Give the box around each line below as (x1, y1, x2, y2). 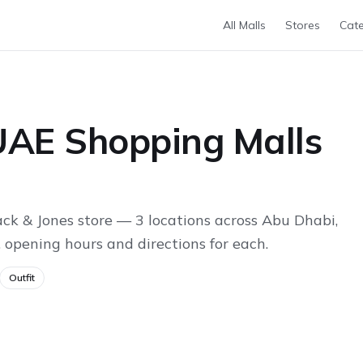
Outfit (9, 271, 35, 284)
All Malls (223, 17, 266, 32)
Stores (285, 17, 320, 32)
